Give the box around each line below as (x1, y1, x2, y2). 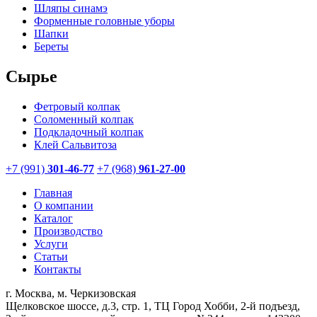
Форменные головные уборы (34, 14, 175, 27)
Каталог (34, 212, 73, 224)
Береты (34, 40, 69, 52)
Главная (34, 186, 72, 199)
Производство (34, 224, 103, 237)
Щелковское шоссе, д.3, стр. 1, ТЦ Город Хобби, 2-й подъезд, (6, 299, 300, 312)
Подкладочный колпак (34, 125, 144, 138)
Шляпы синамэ (34, 1, 108, 14)
